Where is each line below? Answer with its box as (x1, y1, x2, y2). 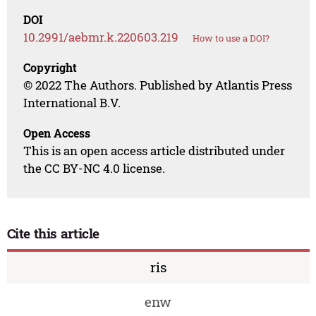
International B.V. (23, 95, 121, 111)
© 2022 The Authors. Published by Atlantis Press (23, 77, 293, 94)
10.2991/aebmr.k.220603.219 (23, 29, 179, 46)
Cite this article (6, 224, 100, 243)
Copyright (23, 60, 78, 75)
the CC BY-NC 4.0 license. (23, 160, 166, 177)
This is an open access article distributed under (23, 142, 286, 159)
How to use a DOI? (193, 32, 270, 45)
